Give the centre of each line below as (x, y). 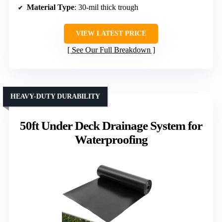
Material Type (51, 7)
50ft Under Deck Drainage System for (111, 125)
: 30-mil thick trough (106, 7)
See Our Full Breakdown (111, 50)
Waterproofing (111, 139)
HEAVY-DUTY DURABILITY (55, 96)
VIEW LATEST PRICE (111, 33)
